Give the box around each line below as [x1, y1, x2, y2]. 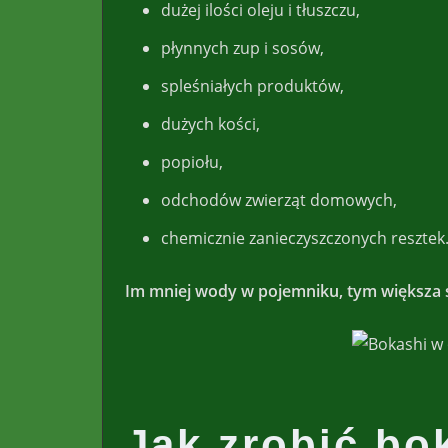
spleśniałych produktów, [161, 74, 344, 97]
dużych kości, [161, 112, 260, 135]
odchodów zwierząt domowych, [161, 188, 397, 211]
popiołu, [161, 150, 223, 173]
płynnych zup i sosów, [161, 36, 324, 59]
